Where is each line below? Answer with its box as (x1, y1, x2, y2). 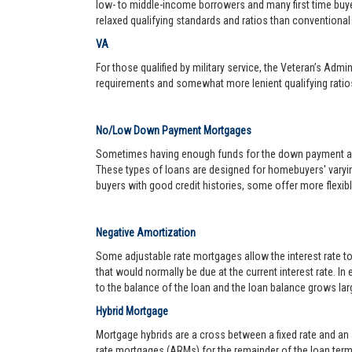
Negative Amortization (96, 226, 196, 239)
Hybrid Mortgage (96, 305, 168, 317)
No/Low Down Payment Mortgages (96, 124, 251, 137)
